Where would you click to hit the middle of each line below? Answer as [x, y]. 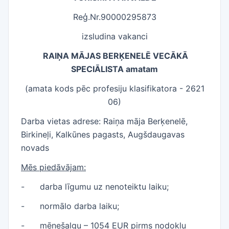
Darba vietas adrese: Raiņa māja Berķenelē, [104, 121]
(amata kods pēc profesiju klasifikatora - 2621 [114, 88]
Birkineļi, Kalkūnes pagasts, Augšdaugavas [103, 134]
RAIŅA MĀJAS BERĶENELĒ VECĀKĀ [114, 56]
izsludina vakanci [114, 36]
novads [35, 148]
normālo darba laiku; [79, 206]
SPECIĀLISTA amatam [114, 69]
